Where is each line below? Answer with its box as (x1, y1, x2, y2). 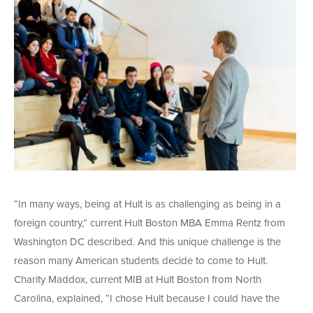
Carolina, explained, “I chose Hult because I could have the (14, 293, 279, 305)
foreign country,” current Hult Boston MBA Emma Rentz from (14, 218, 285, 229)
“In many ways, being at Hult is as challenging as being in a (14, 199, 281, 210)
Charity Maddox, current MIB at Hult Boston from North (14, 275, 261, 286)
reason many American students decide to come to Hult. (14, 256, 268, 267)
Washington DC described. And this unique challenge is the (14, 237, 281, 248)
